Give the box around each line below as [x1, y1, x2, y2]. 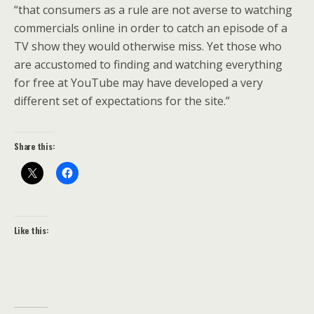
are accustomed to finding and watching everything [14, 57, 282, 72]
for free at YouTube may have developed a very [14, 75, 263, 90]
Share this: [14, 140, 55, 152]
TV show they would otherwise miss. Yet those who [14, 39, 282, 54]
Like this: [14, 224, 49, 236]
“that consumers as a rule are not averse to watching [14, 2, 292, 18]
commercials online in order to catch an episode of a [14, 20, 287, 36]
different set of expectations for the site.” [14, 93, 230, 109]
